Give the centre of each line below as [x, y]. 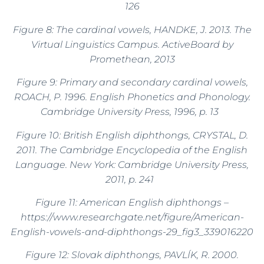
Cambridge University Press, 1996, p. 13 [132, 112]
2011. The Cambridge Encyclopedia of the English [132, 150]
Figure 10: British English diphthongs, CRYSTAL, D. [132, 135]
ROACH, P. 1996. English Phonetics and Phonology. [132, 97]
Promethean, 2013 [132, 59]
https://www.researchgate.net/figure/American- [132, 217]
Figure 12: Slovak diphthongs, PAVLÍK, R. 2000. [132, 255]
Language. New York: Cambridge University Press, [132, 164]
